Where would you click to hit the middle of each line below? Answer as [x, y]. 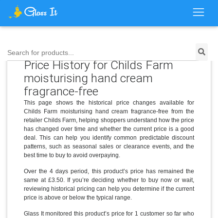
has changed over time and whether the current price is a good [109, 129]
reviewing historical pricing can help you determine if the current [109, 189]
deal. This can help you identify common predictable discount [109, 137]
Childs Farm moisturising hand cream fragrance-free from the [109, 111]
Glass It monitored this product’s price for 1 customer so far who [109, 213]
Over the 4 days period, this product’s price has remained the [109, 171]
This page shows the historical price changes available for [109, 102]
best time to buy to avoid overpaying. [72, 155]
